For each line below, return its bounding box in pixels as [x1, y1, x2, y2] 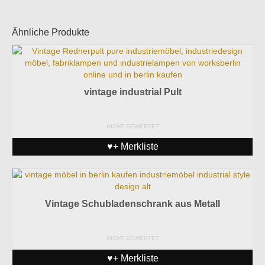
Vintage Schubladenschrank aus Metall [45, 199, 220, 209]
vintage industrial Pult [83, 87, 182, 98]
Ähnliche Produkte [12, 27, 89, 38]
